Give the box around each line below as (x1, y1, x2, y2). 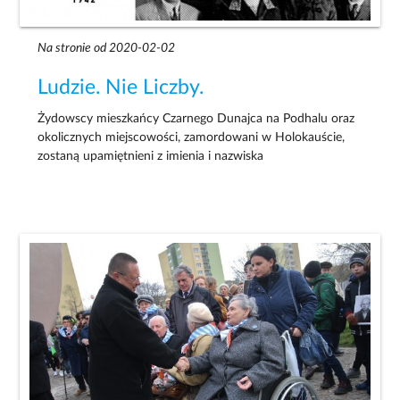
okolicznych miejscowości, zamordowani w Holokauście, (37, 130, 346, 144)
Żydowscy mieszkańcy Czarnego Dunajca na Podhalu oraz (37, 112, 355, 125)
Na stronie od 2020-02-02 (37, 42, 176, 55)
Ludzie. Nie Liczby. (37, 78, 204, 98)
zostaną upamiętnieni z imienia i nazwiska (37, 149, 264, 162)
